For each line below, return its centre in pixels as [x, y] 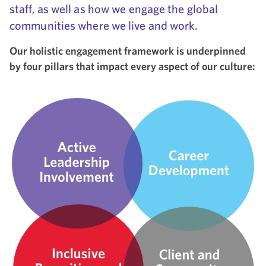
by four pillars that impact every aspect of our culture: [132, 66]
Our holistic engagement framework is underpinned [128, 51]
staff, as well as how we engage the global [114, 9]
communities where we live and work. [104, 26]
